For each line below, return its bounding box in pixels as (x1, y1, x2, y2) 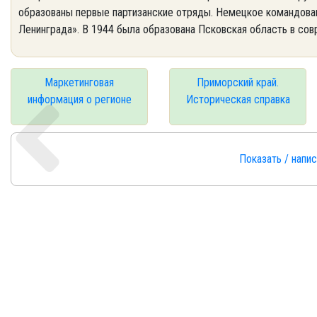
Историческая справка (185, 93, 290, 106)
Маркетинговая (45, 76, 114, 89)
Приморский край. (197, 76, 279, 89)
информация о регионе (27, 93, 132, 106)
